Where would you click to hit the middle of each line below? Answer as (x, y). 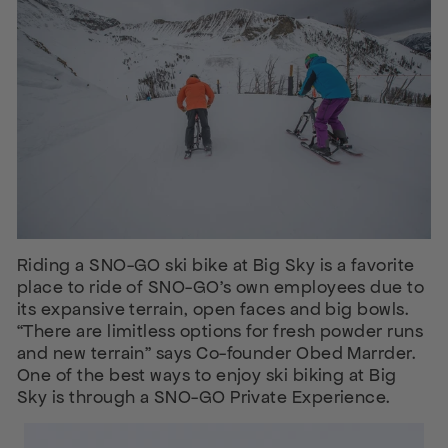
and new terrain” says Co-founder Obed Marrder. (217, 353)
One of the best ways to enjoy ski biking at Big (207, 375)
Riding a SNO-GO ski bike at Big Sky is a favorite (216, 265)
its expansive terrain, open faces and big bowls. (213, 309)
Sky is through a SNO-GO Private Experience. (204, 397)
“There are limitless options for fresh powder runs (220, 331)
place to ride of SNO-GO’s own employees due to (221, 287)
